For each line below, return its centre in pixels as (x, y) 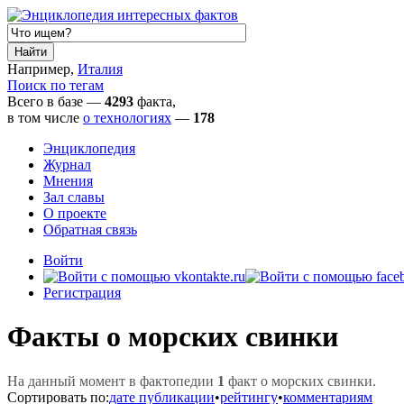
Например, (42, 69)
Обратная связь (90, 230)
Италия (100, 69)
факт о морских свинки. (300, 381)
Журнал (67, 165)
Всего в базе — (56, 101)
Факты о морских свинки (173, 337)
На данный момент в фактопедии (112, 381)
